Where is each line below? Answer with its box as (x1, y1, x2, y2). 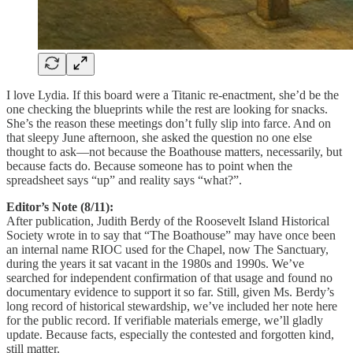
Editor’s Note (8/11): (6, 200, 113, 214)
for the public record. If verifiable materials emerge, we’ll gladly (6, 314, 323, 328)
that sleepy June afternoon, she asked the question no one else (6, 131, 312, 145)
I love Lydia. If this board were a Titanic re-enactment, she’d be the (6, 88, 339, 102)
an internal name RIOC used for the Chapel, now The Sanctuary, (6, 243, 329, 257)
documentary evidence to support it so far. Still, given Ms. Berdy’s (6, 285, 334, 299)
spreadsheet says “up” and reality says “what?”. (6, 173, 242, 188)
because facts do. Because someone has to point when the (6, 159, 292, 173)
